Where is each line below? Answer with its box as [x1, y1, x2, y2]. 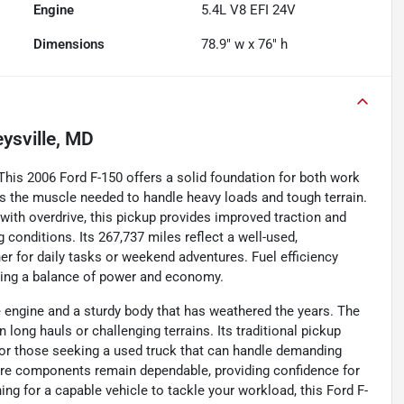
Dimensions [33, 36, 106, 53]
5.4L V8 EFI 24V [201, 2, 297, 19]
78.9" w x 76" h [201, 36, 289, 53]
